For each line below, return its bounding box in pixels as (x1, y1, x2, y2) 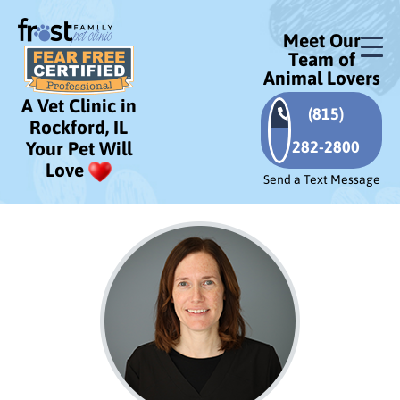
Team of (287, 48, 355, 70)
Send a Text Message (262, 172, 380, 187)
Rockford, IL (29, 116, 128, 138)
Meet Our (282, 29, 361, 51)
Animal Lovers (262, 67, 380, 88)
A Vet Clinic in (21, 95, 137, 117)
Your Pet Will (25, 137, 132, 160)
